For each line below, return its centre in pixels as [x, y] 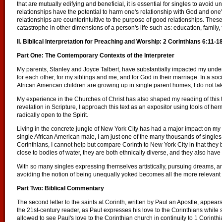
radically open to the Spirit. [53, 115]
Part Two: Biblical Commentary [60, 188]
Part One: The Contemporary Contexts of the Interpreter [96, 55]
